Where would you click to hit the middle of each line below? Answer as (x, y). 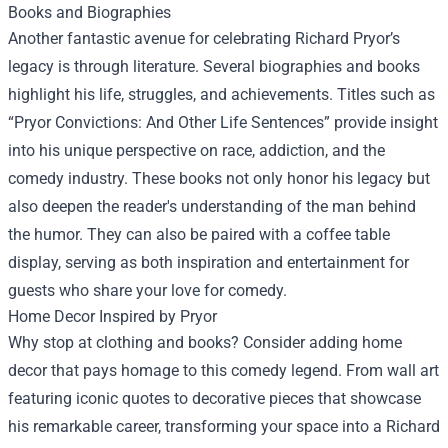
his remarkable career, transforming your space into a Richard (224, 427)
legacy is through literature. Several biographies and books (214, 67)
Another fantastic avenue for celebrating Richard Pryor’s (204, 39)
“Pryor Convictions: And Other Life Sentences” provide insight (223, 123)
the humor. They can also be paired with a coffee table (199, 235)
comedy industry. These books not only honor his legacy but (219, 179)
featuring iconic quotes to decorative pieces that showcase (214, 399)
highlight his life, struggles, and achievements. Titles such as (221, 95)
